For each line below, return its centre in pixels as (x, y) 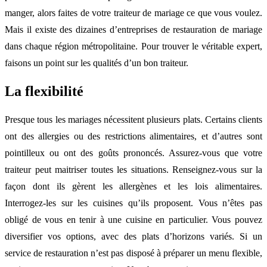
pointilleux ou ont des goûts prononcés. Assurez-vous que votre (133, 153)
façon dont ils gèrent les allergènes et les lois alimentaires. (133, 186)
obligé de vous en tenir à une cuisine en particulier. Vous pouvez (133, 219)
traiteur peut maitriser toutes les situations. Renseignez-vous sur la (133, 169)
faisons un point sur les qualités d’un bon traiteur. (97, 63)
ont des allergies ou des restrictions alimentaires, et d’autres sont (133, 136)
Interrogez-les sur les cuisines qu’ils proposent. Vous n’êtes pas (133, 203)
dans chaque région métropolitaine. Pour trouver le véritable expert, (133, 46)
